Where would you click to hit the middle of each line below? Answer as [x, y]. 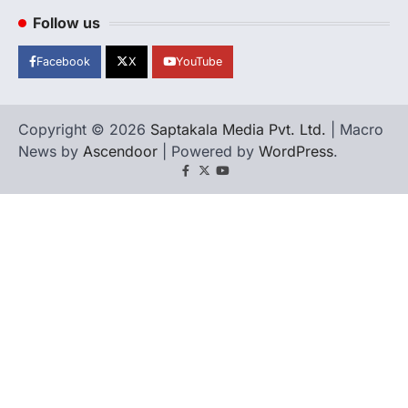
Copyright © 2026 [84, 130]
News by [51, 152]
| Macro [355, 130]
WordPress [296, 152]
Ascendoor [120, 152]
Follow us [66, 23]
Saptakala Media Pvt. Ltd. [238, 130]
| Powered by [208, 152]
